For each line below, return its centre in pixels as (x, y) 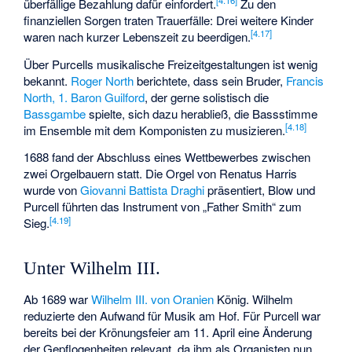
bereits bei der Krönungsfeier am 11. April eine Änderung (168, 332)
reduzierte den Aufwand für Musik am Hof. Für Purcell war (172, 316)
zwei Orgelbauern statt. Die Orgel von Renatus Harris (161, 174)
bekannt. (48, 80)
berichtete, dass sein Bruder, (210, 80)
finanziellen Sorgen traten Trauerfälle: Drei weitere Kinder (169, 20)
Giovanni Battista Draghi (143, 190)
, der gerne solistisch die (207, 97)
